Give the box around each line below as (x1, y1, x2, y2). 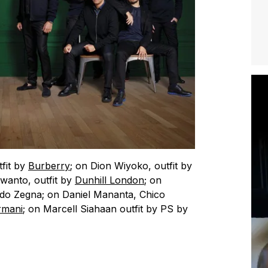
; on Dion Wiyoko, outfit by (70, 159, 192, 172)
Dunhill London (75, 173, 144, 186)
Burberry (28, 159, 70, 172)
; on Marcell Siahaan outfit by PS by (23, 202, 188, 215)
